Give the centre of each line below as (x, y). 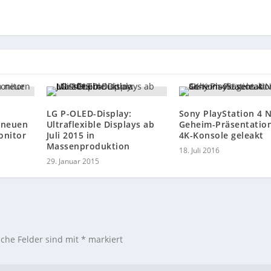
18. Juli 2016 (199, 151)
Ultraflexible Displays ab (100, 125)
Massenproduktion (88, 146)
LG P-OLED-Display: (89, 114)
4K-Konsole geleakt (221, 135)
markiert (105, 240)
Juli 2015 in (70, 135)
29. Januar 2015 (73, 162)
